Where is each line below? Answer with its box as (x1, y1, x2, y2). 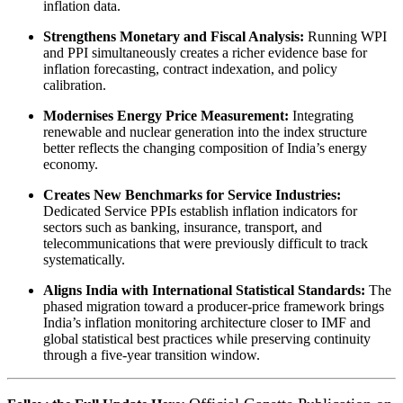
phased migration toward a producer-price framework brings (43, 299, 384, 315)
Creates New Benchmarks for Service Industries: (43, 187, 341, 203)
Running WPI (304, 29, 387, 45)
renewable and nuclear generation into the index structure (43, 124, 367, 140)
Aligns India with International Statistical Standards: (43, 282, 365, 299)
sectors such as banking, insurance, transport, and (43, 219, 322, 236)
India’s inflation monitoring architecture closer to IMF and (43, 315, 371, 331)
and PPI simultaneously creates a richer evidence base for (43, 45, 367, 61)
